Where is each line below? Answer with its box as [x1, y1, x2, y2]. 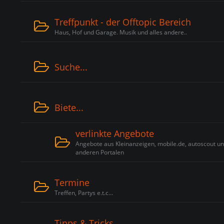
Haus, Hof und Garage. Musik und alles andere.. [54, 28, 187, 36]
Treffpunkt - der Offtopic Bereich [54, 16, 191, 28]
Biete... [54, 101, 83, 113]
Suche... [54, 60, 87, 73]
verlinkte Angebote [75, 127, 154, 139]
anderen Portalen [75, 148, 124, 156]
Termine [54, 176, 89, 188]
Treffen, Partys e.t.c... [54, 188, 113, 197]
